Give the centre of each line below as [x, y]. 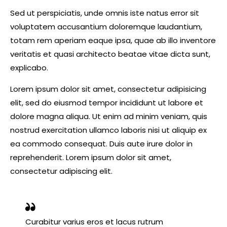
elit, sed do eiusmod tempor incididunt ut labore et [107, 103]
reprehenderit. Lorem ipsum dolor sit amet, [91, 158]
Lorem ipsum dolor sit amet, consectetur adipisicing [108, 89]
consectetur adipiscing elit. [61, 171]
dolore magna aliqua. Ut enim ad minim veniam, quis [109, 117]
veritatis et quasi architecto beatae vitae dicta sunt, [110, 54]
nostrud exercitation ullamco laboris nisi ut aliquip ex [108, 130]
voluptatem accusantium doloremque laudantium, [106, 27]
